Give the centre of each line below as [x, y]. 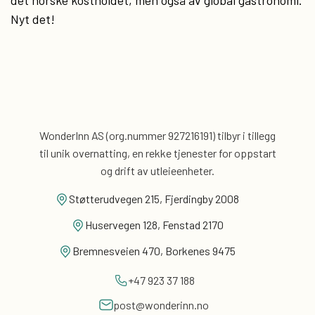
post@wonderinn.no [161, 305]
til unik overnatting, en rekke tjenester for [135, 153]
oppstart [254, 153]
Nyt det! [33, 19]
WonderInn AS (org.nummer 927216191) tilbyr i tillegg [157, 135]
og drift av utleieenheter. [157, 171]
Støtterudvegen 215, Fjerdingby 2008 [154, 199]
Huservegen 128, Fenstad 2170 [154, 225]
